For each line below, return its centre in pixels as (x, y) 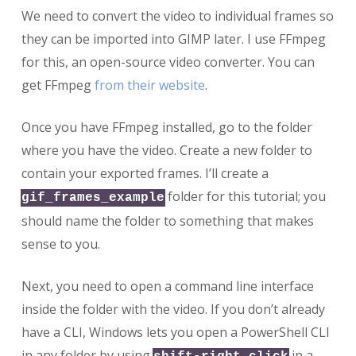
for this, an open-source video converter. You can (168, 62)
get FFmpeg (58, 85)
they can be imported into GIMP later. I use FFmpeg (173, 39)
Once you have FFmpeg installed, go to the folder (166, 128)
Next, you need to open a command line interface (167, 286)
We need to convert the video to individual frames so (177, 16)
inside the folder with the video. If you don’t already (173, 310)
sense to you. (60, 244)
